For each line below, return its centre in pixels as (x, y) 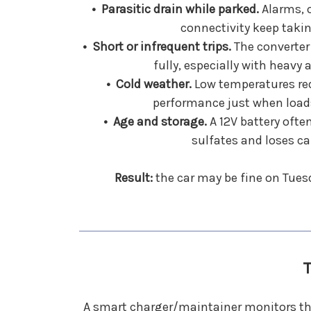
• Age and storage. (155, 121)
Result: (133, 177)
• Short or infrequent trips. (157, 46)
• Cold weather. (149, 84)
